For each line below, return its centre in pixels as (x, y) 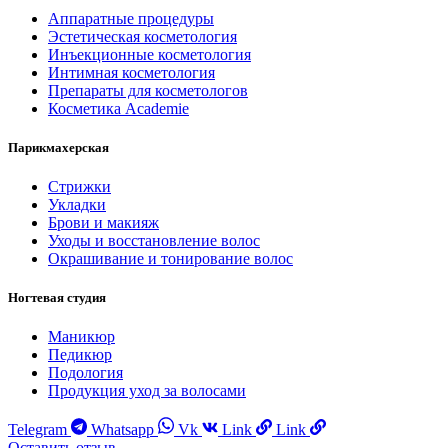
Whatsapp (122, 429)
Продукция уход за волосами (147, 391)
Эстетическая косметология (142, 36)
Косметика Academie (118, 108)
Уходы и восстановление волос (154, 240)
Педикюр (80, 355)
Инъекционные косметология (149, 54)
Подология (85, 373)
